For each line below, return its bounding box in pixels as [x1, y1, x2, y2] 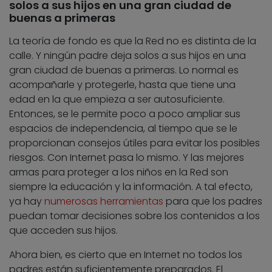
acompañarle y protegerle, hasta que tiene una [9, 78, 236, 92]
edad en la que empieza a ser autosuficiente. [9, 92, 225, 107]
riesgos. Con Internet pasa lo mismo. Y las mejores [9, 151, 244, 165]
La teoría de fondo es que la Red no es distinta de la [9, 34, 256, 49]
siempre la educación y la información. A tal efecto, [9, 180, 253, 194]
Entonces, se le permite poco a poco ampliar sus [9, 107, 240, 121]
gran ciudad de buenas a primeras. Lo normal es [9, 63, 239, 78]
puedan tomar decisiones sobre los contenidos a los [9, 209, 260, 223]
